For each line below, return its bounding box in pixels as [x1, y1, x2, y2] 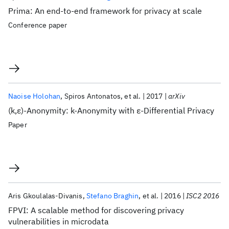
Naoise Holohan [8, 91, 61, 101]
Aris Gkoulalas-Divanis [8, 191, 83, 200]
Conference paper [8, 20, 67, 30]
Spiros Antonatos [64, 91, 121, 101]
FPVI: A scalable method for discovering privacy [8, 205, 184, 215]
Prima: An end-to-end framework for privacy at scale [8, 6, 202, 16]
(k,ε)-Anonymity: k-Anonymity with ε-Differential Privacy [8, 105, 214, 116]
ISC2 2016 [186, 191, 220, 200]
